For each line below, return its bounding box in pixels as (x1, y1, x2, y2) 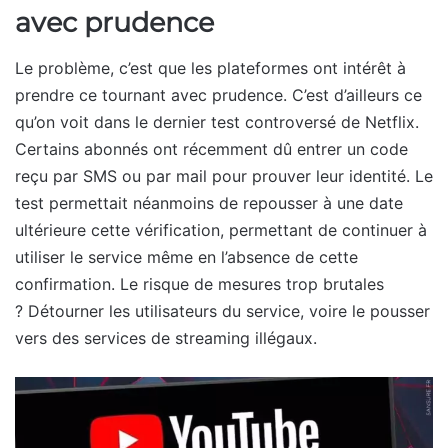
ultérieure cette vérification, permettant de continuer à (15, 219, 427, 240)
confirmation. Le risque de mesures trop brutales (15, 273, 384, 294)
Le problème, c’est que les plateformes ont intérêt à (15, 57, 406, 78)
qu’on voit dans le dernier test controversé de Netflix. (15, 111, 419, 132)
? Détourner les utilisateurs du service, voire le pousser (15, 300, 430, 321)
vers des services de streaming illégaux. (15, 327, 317, 348)
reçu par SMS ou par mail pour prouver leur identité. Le (15, 165, 433, 186)
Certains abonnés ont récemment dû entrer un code (15, 138, 408, 159)
